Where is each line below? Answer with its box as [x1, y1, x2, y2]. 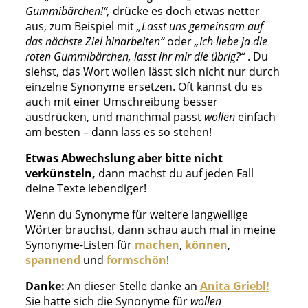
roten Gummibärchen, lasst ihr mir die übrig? [25, 48, 241, 64]
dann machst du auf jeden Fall [98, 165, 254, 181]
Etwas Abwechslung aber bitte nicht [25, 150, 223, 166]
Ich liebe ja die [199, 33, 267, 49]
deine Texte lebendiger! [25, 180, 146, 196]
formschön [106, 252, 166, 267]
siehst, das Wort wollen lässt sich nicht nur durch [25, 63, 280, 79]
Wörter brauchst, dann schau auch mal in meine [25, 221, 276, 237]
